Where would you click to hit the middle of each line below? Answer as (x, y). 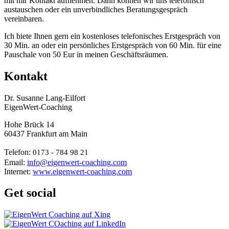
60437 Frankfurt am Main (46, 133)
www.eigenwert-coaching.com (82, 171)
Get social (30, 193)
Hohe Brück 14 (29, 124)
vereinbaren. (24, 18)
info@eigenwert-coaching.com (77, 162)
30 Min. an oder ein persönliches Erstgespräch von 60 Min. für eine (113, 45)
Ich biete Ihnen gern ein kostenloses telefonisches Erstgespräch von (112, 36)
